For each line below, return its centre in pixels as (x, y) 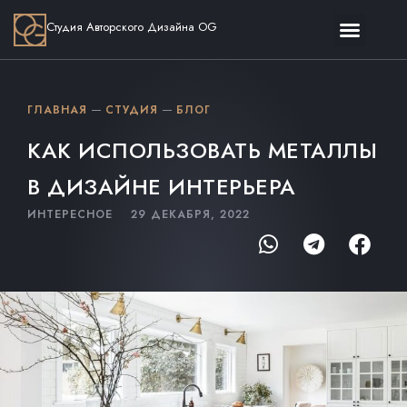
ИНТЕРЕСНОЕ (70, 214)
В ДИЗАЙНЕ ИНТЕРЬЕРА (162, 187)
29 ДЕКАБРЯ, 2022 (190, 214)
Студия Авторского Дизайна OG (132, 27)
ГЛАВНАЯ (57, 110)
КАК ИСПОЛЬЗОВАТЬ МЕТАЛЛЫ (202, 150)
